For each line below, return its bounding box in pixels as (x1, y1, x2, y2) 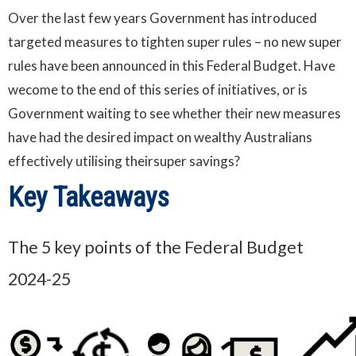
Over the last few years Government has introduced (8, 9, 317, 26)
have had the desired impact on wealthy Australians (8, 128, 312, 145)
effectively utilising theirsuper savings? (8, 152, 240, 169)
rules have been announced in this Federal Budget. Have (8, 56, 335, 74)
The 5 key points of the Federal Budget (8, 236, 304, 257)
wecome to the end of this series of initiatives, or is (8, 80, 308, 98)
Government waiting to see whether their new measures (8, 104, 341, 122)
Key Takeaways (8, 180, 169, 213)
